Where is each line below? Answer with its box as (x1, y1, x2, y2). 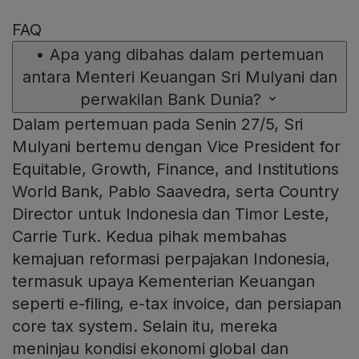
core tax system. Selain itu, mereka (12, 317, 277, 337)
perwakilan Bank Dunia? (80, 90, 261, 110)
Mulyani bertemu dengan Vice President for (12, 137, 341, 157)
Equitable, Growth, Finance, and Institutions (12, 159, 339, 179)
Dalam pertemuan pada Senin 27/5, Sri (12, 115, 304, 135)
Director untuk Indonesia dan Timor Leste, (12, 204, 329, 224)
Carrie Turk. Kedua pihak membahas (12, 227, 287, 247)
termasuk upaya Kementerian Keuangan (12, 272, 315, 292)
